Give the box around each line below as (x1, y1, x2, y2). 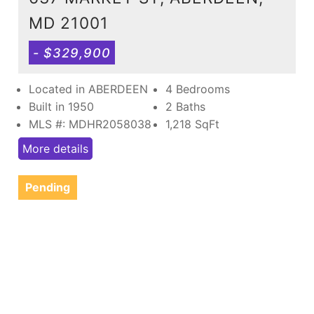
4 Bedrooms (165, 81, 230, 96)
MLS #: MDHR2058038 (29, 116, 151, 131)
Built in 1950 (29, 99, 94, 114)
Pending (25, 179, 70, 194)
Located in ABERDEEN (29, 81, 148, 96)
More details (22, 141, 88, 156)
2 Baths (165, 99, 205, 114)
